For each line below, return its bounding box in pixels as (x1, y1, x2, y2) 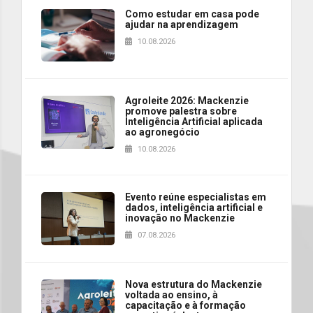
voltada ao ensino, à (125, 289, 218, 300)
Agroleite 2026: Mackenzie (125, 95, 249, 107)
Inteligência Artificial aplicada (125, 116, 263, 128)
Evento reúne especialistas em (125, 191, 266, 203)
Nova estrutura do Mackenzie (125, 278, 262, 290)
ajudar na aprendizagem (125, 18, 238, 30)
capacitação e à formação (125, 299, 246, 311)
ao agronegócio (125, 126, 200, 138)
